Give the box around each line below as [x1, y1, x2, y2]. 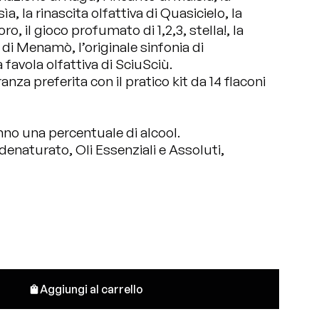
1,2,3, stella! [157, 21, 226, 38]
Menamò [16, 38, 72, 56]
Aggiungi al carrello [39, 282, 143, 296]
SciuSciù [115, 56, 169, 73]
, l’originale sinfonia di [72, 38, 204, 56]
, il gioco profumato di [19, 21, 157, 38]
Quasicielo [160, 4, 225, 21]
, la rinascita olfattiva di [16, 4, 160, 21]
